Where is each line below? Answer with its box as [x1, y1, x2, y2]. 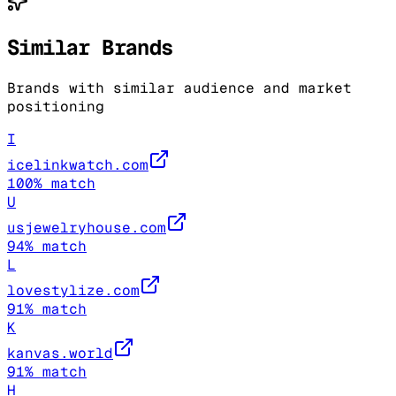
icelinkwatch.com [7, 156, 148, 175]
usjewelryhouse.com [7, 218, 166, 238]
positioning [7, 97, 104, 117]
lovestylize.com [7, 281, 140, 301]
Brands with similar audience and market [7, 79, 352, 98]
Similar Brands [7, 34, 173, 62]
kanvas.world [7, 344, 113, 363]
